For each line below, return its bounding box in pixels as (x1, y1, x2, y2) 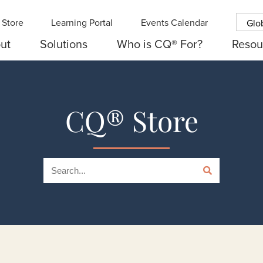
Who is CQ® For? (116, 35, 203, 52)
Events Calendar (141, 15, 208, 29)
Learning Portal (51, 15, 113, 29)
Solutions (39, 35, 87, 52)
